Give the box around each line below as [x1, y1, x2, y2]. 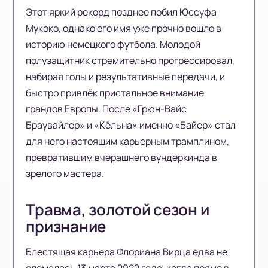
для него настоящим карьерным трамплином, [26, 135, 230, 148]
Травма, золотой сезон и [26, 199, 209, 221]
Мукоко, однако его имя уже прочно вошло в [26, 22, 222, 35]
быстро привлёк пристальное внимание [26, 86, 205, 100]
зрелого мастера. [26, 167, 105, 181]
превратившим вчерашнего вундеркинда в [26, 151, 218, 165]
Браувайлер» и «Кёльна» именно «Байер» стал [26, 118, 236, 132]
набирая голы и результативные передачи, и [26, 70, 226, 84]
